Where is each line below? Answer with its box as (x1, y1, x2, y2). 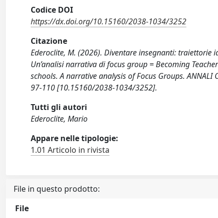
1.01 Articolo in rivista (31, 145, 110, 155)
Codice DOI (31, 4, 73, 15)
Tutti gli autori (31, 102, 88, 112)
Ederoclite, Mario (31, 113, 88, 124)
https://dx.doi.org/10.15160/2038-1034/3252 (31, 16, 187, 27)
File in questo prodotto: (14, 183, 100, 194)
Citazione (31, 36, 68, 46)
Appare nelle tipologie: (31, 133, 119, 144)
